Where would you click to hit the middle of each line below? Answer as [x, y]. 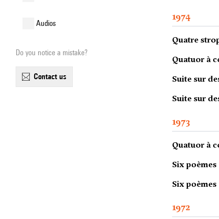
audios [48, 23]
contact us [52, 77]
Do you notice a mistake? [52, 53]
